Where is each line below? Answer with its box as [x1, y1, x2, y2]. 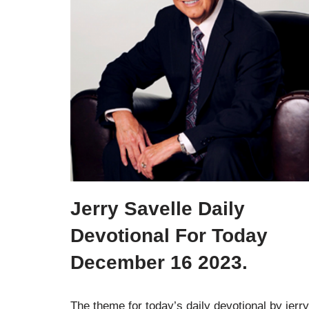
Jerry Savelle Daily [70, 197, 245, 219]
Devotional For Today [70, 224, 268, 246]
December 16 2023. [70, 251, 248, 273]
